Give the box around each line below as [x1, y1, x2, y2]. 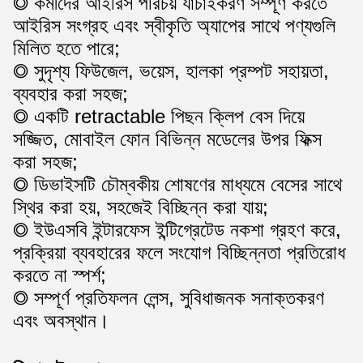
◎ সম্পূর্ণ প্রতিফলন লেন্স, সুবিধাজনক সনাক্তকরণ [13, 287, 324, 309]
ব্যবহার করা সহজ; [13, 83, 128, 105]
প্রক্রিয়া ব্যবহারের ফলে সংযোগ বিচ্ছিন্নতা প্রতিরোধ [13, 241, 345, 263]
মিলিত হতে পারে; [13, 37, 120, 59]
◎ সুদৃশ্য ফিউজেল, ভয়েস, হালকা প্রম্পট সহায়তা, [13, 60, 329, 82]
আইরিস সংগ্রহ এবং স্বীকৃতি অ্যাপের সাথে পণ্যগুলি [13, 15, 335, 36]
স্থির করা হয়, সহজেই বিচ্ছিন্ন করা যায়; [13, 196, 268, 218]
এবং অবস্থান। [13, 310, 109, 331]
